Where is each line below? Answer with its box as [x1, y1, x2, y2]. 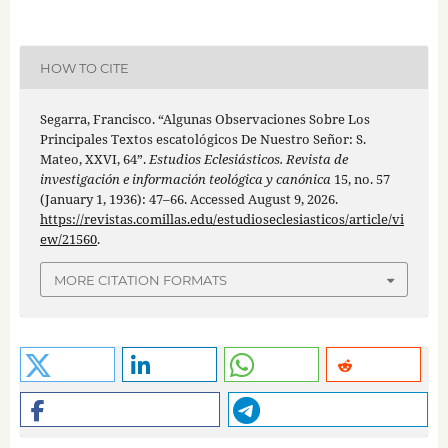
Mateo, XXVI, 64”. [39, 150, 149, 169]
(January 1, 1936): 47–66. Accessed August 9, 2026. [39, 190, 338, 209]
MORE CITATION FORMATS [54, 271, 227, 288]
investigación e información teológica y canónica [39, 170, 331, 189]
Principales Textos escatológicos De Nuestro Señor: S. [39, 130, 366, 149]
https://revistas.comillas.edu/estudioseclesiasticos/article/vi [39, 210, 404, 229]
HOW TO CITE [39, 59, 129, 76]
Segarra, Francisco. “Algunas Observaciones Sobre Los [39, 110, 370, 129]
